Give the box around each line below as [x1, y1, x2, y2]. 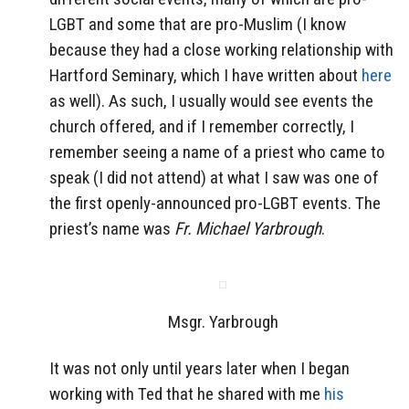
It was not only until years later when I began [49, 357, 350, 379]
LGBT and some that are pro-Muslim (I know [49, 14, 346, 36]
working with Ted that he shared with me [49, 383, 324, 404]
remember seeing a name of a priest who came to [49, 142, 385, 163]
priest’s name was [49, 218, 174, 240]
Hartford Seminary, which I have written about [49, 65, 362, 87]
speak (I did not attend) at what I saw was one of [49, 167, 379, 189]
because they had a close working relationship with [49, 39, 393, 61]
